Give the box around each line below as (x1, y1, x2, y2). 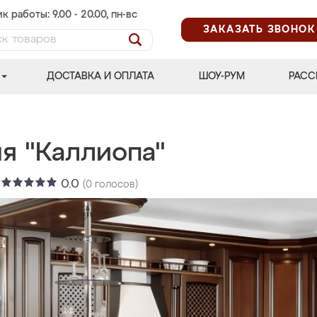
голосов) (92, 180, 138, 190)
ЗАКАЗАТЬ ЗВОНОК (203, 24, 316, 35)
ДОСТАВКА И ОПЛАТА (47, 71, 155, 81)
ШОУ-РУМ (198, 71, 245, 81)
